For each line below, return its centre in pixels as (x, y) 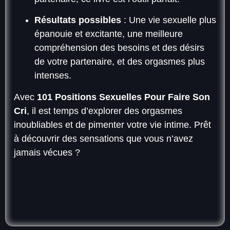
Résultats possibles (78, 20)
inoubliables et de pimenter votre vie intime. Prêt (112, 124)
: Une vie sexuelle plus (169, 20)
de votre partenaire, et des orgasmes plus (120, 62)
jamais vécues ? (47, 152)
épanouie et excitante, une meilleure (109, 34)
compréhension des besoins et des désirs (119, 48)
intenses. (53, 76)
